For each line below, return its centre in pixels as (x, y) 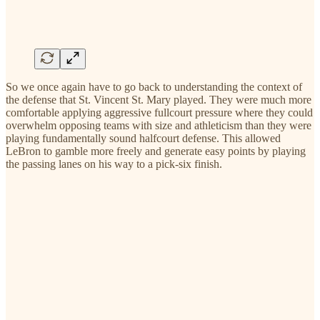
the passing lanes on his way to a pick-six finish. (114, 164)
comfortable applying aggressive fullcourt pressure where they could (159, 112)
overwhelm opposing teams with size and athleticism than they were (159, 125)
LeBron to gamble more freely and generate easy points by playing (156, 151)
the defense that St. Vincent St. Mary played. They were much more (159, 99)
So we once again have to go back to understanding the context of (154, 86)
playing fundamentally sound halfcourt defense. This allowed (143, 138)
